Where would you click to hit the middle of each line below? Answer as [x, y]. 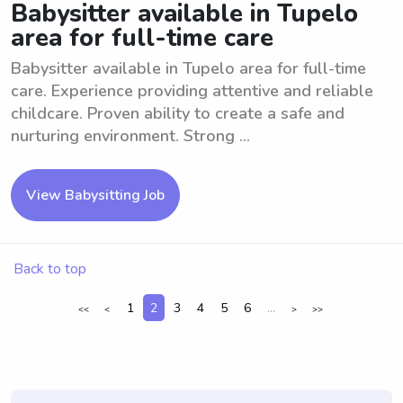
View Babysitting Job [95, 195]
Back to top [50, 269]
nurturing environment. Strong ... [130, 136]
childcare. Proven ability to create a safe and [178, 113]
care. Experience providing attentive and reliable [192, 91]
